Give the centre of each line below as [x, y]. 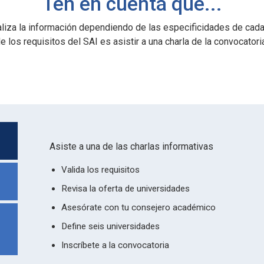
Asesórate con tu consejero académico [138, 207]
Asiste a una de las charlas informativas [131, 146]
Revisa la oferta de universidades [125, 189]
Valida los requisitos [100, 170]
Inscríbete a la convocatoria [115, 245]
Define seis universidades [110, 226]
